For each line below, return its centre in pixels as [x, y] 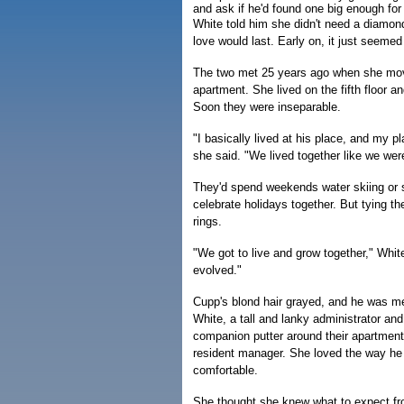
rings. [207, 221]
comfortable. [225, 370]
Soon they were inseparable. [267, 107]
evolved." [217, 270]
